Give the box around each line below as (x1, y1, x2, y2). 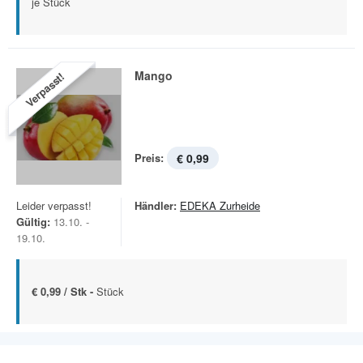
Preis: (135, 150, 164, 165)
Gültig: (16, 214, 50, 229)
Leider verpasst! (16, 198, 92, 213)
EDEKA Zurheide (180, 198, 260, 213)
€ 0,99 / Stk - (32, 284, 96, 299)
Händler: (135, 198, 177, 213)
